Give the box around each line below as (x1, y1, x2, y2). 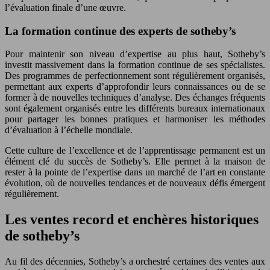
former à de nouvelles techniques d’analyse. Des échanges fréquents (5, 92, 265, 103)
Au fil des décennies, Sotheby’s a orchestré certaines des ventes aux (5, 256, 265, 267)
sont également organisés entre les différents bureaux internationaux (5, 103, 265, 114)
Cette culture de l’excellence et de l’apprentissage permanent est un (5, 145, 265, 156)
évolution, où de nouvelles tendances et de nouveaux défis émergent (5, 178, 265, 189)
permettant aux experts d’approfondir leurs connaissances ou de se (5, 81, 265, 92)
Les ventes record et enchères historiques (5, 212, 259, 228)
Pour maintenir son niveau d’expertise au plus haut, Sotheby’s (5, 49, 265, 60)
